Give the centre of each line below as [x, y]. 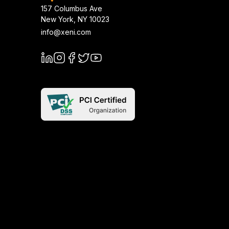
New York [57, 19]
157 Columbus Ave [72, 8]
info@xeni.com [66, 32]
